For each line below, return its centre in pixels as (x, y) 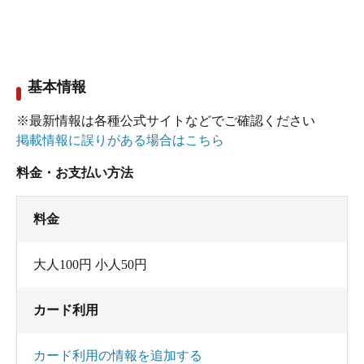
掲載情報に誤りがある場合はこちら (120, 140)
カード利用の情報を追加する (118, 355)
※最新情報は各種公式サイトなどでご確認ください (166, 120)
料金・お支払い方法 (75, 172)
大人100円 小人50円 (90, 264)
